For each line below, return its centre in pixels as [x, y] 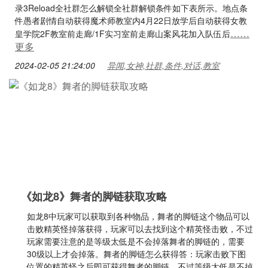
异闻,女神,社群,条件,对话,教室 [163, 65]
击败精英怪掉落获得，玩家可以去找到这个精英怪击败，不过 [140, 229]
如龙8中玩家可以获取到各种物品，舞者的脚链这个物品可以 [138, 216]
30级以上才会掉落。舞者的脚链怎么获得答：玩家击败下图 [136, 254]
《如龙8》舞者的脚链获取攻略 [94, 196]
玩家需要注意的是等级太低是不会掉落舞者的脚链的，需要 [136, 241]
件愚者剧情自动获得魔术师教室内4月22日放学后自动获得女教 [131, 20]
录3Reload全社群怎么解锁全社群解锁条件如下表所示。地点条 [131, 8]
